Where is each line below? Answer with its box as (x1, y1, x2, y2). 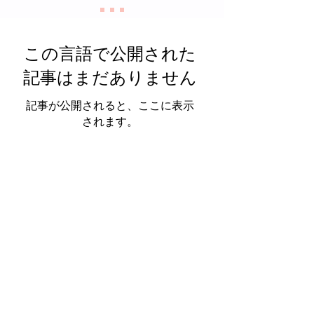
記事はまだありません (23, 66, 197, 88)
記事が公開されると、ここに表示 (26, 97, 194, 113)
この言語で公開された (24, 42, 196, 64)
